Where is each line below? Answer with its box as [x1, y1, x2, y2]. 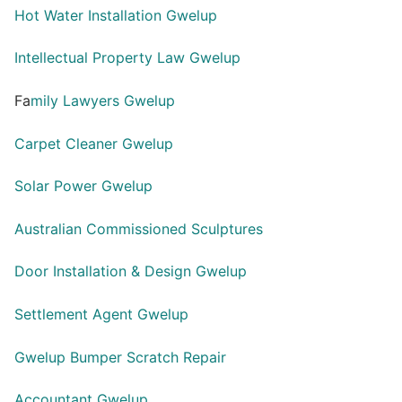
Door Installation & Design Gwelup [14, 262, 247, 281]
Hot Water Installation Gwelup [14, 5, 217, 24]
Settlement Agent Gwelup [14, 305, 188, 324]
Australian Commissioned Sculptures [14, 219, 263, 238]
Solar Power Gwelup [14, 177, 153, 196]
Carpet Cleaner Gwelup [14, 134, 173, 153]
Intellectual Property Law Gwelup [14, 48, 240, 67]
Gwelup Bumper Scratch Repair [14, 347, 226, 366]
